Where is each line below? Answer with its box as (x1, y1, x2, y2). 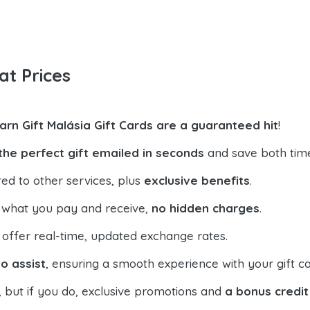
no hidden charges (152, 200, 259, 215)
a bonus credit (225, 283, 309, 298)
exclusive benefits (144, 172, 250, 188)
